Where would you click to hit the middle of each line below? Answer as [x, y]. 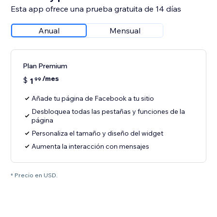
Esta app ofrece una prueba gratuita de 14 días [96, 9]
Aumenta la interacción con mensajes [91, 147]
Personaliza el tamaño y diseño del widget [98, 133]
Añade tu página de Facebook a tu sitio [93, 99]
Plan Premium [45, 66]
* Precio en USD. [34, 175]
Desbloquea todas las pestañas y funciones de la [108, 112]
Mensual [125, 31]
